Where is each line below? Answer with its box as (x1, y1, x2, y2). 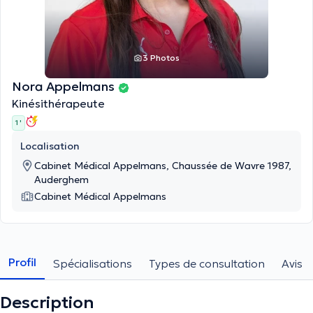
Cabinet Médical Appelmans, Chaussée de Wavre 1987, (34, 159, 291, 172)
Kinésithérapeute (12, 96, 105, 110)
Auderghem (34, 173, 89, 186)
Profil (8, 255, 36, 269)
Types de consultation (149, 256, 265, 270)
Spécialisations (53, 256, 132, 270)
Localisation (20, 140, 80, 152)
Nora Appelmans (12, 78, 117, 94)
